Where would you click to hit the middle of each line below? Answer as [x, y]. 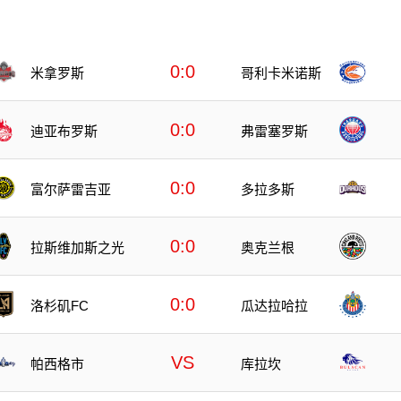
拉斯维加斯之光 [77, 247]
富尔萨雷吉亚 [71, 189]
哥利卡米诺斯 [281, 73]
